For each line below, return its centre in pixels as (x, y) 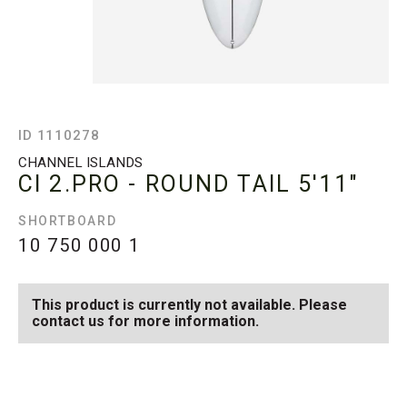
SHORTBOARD (68, 221)
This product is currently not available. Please (189, 305)
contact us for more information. (145, 322)
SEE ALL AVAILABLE (298, 387)
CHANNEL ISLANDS (80, 163)
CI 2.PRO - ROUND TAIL (154, 184)
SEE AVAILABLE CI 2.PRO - (109, 387)
